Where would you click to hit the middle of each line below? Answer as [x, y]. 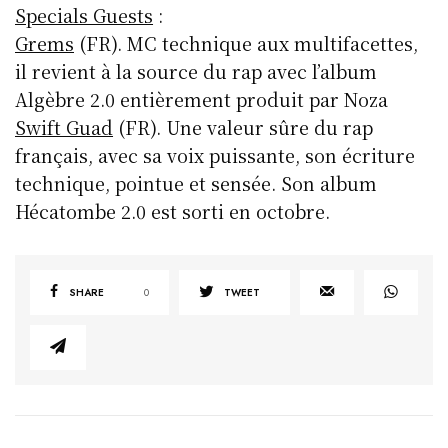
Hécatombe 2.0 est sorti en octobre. [173, 210]
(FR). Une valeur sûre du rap [243, 126]
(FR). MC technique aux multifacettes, [246, 42]
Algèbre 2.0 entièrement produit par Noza [202, 98]
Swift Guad [64, 126]
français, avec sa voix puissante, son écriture [215, 154]
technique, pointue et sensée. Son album [196, 182]
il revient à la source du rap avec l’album [196, 70]
